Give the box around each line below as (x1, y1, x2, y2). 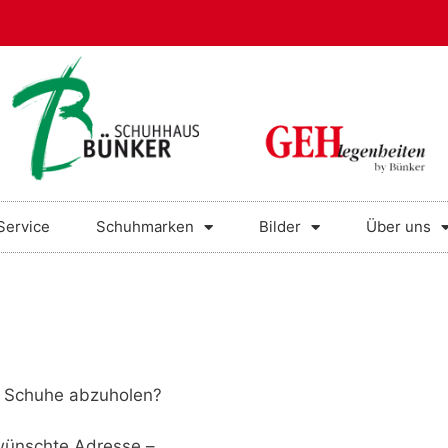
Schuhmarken (96, 217, 194, 237)
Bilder (259, 217, 301, 237)
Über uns (366, 217, 431, 237)
